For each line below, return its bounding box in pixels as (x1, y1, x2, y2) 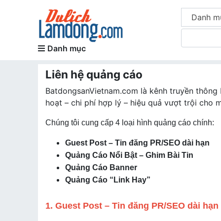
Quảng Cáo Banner (65, 163, 137, 172)
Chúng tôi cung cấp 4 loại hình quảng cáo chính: (45, 118, 214, 127)
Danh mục (47, 43, 86, 53)
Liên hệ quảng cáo (45, 68, 143, 81)
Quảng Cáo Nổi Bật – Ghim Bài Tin (65, 151, 193, 159)
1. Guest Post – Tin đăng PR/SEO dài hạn (45, 201, 219, 211)
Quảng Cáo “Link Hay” (65, 176, 150, 184)
